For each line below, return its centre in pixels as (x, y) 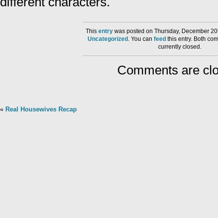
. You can (141, 39)
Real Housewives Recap (41, 109)
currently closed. (180, 47)
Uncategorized (108, 39)
